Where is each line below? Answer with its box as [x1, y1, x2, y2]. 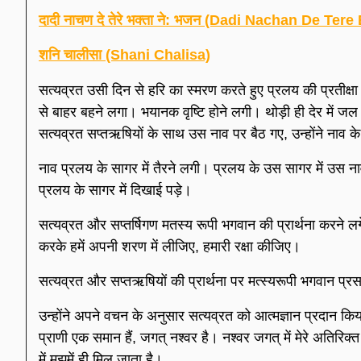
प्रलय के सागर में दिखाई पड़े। [39, 181, 192, 198]
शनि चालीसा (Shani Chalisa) [39, 47, 210, 64]
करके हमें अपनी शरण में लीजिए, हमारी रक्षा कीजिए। [39, 239, 301, 255]
